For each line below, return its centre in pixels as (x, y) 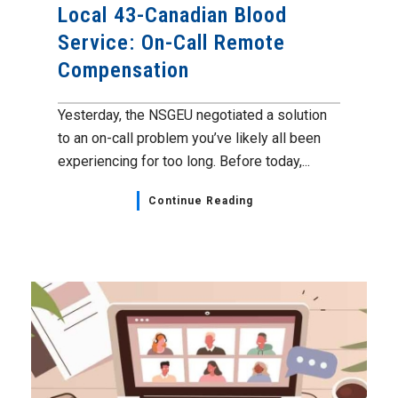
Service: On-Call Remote (171, 42)
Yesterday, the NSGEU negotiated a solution (192, 115)
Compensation (123, 70)
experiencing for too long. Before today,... (184, 161)
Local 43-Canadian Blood (172, 15)
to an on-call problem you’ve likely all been (189, 138)
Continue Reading (200, 200)
